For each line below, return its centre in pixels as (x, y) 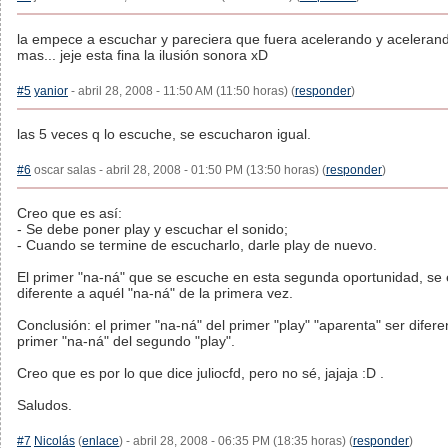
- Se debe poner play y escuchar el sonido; (152, 229)
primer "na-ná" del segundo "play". (126, 341)
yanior (51, 91)
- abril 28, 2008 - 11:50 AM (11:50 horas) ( (181, 91)
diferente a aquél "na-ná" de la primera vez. (155, 293)
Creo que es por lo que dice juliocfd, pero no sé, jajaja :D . (200, 373)
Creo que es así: (69, 213)
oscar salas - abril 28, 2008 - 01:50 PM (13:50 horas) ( (178, 170)
